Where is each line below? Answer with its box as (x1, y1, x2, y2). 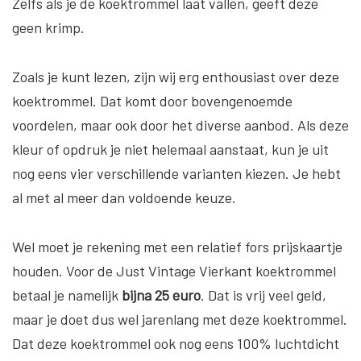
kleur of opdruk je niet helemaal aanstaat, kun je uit (12, 139, 329, 158)
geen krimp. (12, 18, 85, 36)
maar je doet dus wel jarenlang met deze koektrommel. (12, 309, 347, 328)
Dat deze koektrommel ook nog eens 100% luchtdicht (12, 334, 339, 352)
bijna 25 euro (122, 285, 201, 304)
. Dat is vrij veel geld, (201, 285, 326, 304)
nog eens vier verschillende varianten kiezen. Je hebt (12, 164, 341, 182)
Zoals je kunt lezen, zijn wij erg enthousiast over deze (12, 67, 339, 85)
